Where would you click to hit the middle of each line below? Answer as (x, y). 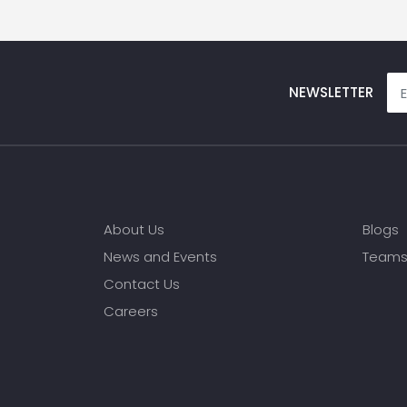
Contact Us (142, 284)
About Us (134, 229)
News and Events (160, 257)
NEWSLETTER (331, 92)
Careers (131, 311)
